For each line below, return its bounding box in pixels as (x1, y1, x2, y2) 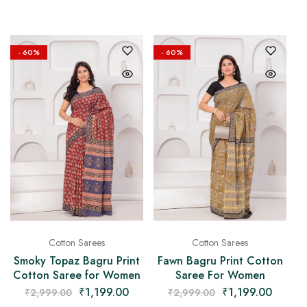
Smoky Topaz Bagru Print (14, 253, 140, 269)
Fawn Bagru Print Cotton (157, 253, 283, 269)
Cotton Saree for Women (13, 267, 140, 284)
